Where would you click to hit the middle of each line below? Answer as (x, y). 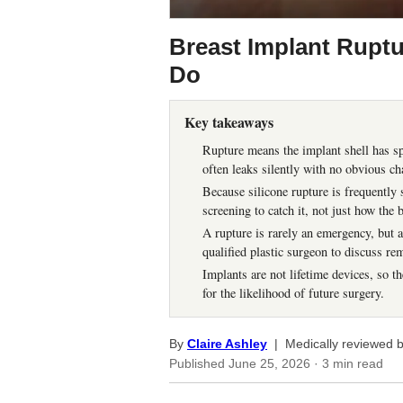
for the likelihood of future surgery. (293, 292)
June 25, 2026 (269, 363)
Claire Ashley (227, 344)
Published (199, 363)
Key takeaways (229, 121)
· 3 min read (347, 363)
